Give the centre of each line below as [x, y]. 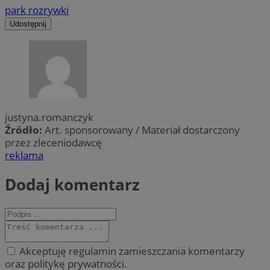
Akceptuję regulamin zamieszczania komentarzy [131, 251]
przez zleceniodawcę [53, 143]
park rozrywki [37, 10]
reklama [24, 155]
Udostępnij [28, 24]
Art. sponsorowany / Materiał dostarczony [142, 130]
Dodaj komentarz [72, 184]
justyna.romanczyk [49, 118]
